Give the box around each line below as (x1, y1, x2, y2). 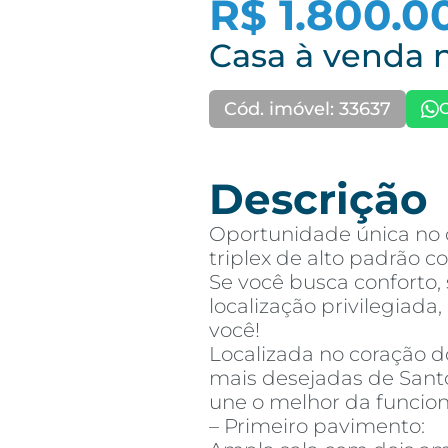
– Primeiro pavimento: (209, 414, 425, 438)
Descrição (209, 173, 428, 225)
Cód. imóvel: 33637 (224, 98, 391, 120)
